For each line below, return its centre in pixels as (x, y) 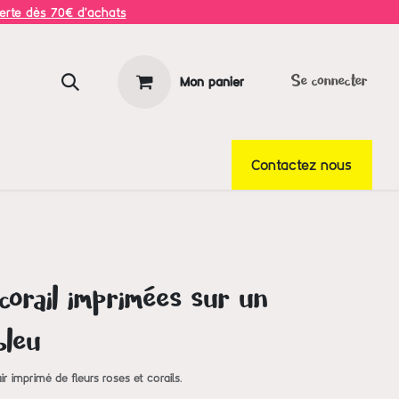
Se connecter (330, 82)
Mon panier (212, 81)
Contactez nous (302, 165)
